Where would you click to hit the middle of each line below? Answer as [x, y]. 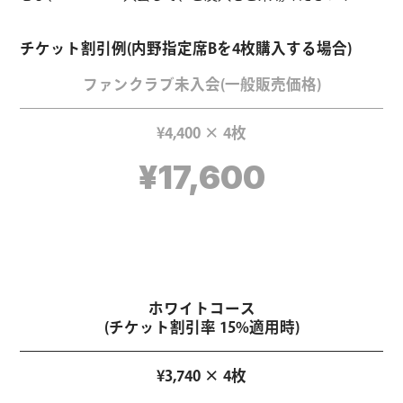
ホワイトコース [201, 309]
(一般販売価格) [270, 85]
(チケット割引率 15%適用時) [201, 327]
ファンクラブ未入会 [151, 85]
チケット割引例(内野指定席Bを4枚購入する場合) [186, 49]
